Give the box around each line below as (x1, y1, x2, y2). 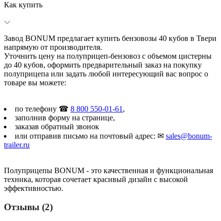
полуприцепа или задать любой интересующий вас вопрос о (4, 69, 208, 78)
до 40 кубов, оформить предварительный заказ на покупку (4, 60, 202, 69)
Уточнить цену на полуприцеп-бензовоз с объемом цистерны (4, 51, 212, 60)
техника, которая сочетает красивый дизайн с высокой (4, 175, 188, 184)
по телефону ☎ (15, 104, 71, 113)
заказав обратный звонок (15, 122, 99, 131)
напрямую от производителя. (4, 42, 102, 51)
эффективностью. (4, 184, 63, 192)
